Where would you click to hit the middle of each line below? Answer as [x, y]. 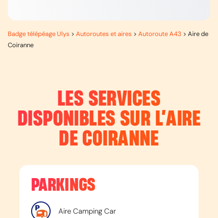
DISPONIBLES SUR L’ [92, 119]
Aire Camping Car [87, 211]
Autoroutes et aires [104, 34]
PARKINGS [64, 185]
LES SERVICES [109, 99]
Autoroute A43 [160, 34]
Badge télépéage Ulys [39, 34]
